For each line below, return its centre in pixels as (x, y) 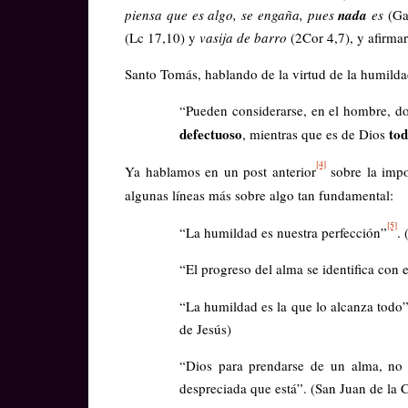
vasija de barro (245, 37)
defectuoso (211, 134)
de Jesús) (205, 329)
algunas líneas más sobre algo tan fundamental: (259, 194)
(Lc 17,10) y (162, 37)
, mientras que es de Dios (316, 134)
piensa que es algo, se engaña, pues (232, 14)
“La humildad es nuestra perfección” (283, 232)
